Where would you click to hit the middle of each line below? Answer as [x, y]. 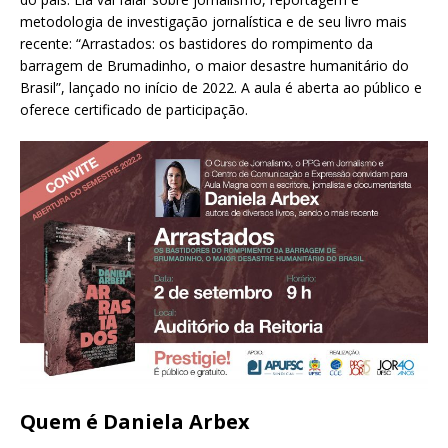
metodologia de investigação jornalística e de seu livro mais [213, 22]
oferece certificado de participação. [134, 110]
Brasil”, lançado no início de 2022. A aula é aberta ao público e [221, 88]
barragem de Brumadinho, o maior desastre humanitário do [214, 66]
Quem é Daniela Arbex [135, 421]
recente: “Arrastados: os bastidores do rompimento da [196, 44]
